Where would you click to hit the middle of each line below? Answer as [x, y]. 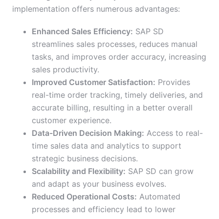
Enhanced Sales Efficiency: [82, 32]
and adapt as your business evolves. [99, 184]
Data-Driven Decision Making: [88, 133]
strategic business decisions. [85, 159]
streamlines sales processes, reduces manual [115, 44]
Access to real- [174, 133]
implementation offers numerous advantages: [96, 9]
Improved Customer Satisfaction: [94, 82]
